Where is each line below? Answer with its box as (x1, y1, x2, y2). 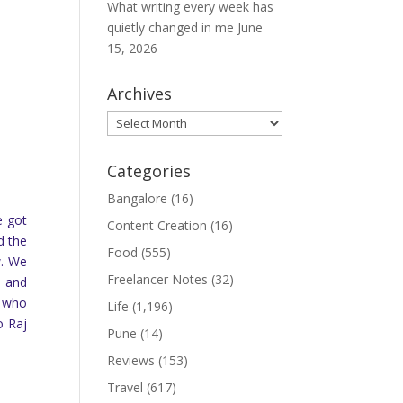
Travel (107, 379, 144, 396)
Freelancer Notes (107, 271, 209, 288)
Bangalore (107, 190, 168, 207)
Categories (107, 160, 192, 182)
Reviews (107, 352, 156, 369)
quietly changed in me (107, 19, 235, 36)
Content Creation (107, 217, 208, 234)
